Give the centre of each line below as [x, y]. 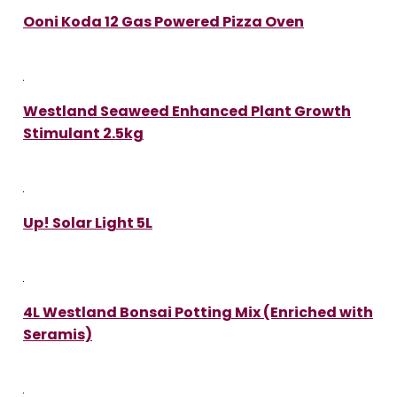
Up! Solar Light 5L [88, 222]
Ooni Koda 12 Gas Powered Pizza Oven [163, 21]
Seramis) [58, 334]
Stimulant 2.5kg [83, 133]
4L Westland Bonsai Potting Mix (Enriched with [198, 312]
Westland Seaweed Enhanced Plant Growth [187, 111]
